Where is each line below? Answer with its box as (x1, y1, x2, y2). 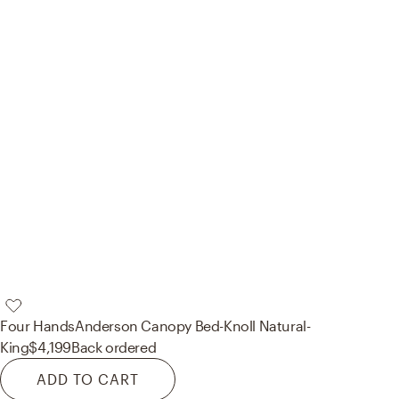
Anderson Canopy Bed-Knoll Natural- (75, 317, 311, 335)
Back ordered (71, 338, 157, 356)
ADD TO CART (37, 370, 139, 388)
